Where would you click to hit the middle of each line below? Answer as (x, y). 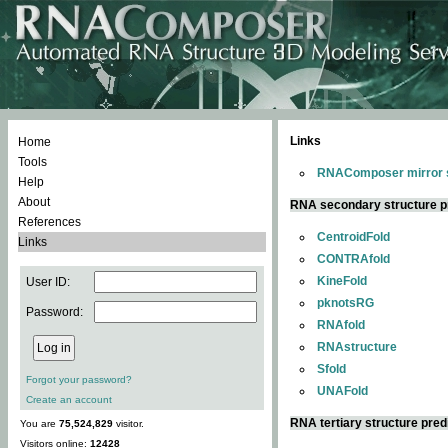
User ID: (48, 282)
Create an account (69, 399)
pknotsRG (345, 303)
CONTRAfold (353, 259)
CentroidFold (353, 237)
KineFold (342, 281)
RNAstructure (357, 347)
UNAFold (342, 391)
